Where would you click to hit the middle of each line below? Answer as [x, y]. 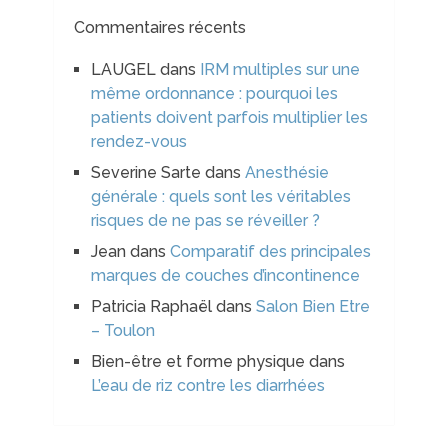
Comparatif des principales [270, 252]
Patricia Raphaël [151, 307]
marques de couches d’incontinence [225, 276]
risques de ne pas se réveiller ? [205, 221]
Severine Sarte [145, 173]
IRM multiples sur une [279, 70]
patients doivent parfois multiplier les [229, 118]
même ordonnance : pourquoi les [214, 94]
